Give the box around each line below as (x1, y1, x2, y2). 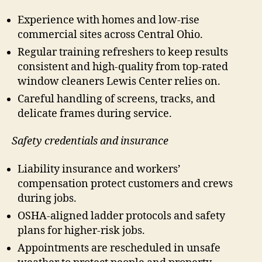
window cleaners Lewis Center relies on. (18, 74, 220, 88)
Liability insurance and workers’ (18, 162, 181, 176)
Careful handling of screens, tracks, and (18, 92, 215, 106)
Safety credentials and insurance (12, 135, 168, 149)
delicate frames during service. (18, 106, 172, 120)
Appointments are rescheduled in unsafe (18, 241, 220, 255)
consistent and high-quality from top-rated (18, 60, 228, 74)
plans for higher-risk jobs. (18, 223, 145, 237)
